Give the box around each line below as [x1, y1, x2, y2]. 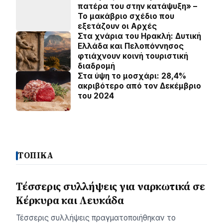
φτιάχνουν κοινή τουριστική [78, 51, 188, 61]
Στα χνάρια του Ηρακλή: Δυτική [78, 31, 201, 41]
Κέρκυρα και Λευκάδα [16, 193, 124, 208]
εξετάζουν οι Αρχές [78, 21, 157, 31]
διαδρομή [78, 61, 115, 71]
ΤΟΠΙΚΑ [18, 150, 54, 161]
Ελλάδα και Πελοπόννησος [78, 41, 184, 51]
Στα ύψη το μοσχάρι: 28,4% [78, 71, 186, 81]
